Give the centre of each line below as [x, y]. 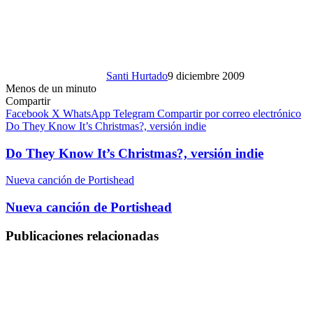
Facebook [27, 113]
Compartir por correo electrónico [229, 113]
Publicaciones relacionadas [82, 235]
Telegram [134, 113]
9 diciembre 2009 [206, 75]
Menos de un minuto [51, 88]
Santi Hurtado [137, 75]
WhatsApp [87, 113]
